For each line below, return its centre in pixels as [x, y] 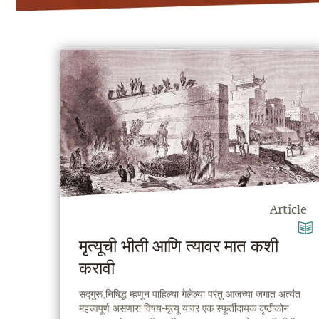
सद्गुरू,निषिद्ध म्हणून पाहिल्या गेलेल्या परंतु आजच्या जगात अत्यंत [189, 294]
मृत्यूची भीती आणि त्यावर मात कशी [178, 247]
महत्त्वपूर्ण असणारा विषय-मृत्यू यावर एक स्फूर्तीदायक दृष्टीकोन [184, 308]
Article [288, 211]
